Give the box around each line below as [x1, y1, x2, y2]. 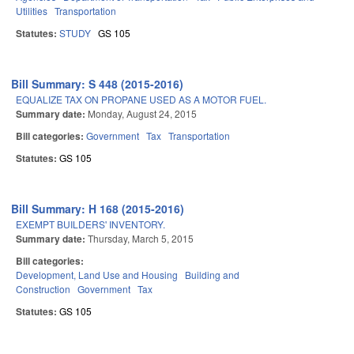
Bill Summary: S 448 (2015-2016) [11, 76, 184, 92]
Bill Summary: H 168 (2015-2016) [11, 201, 185, 217]
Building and [185, 268, 239, 282]
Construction [16, 282, 70, 296]
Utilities [16, 4, 47, 18]
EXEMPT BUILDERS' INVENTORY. [16, 217, 165, 232]
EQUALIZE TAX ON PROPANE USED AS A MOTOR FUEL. [16, 92, 266, 107]
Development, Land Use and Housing [16, 268, 178, 282]
